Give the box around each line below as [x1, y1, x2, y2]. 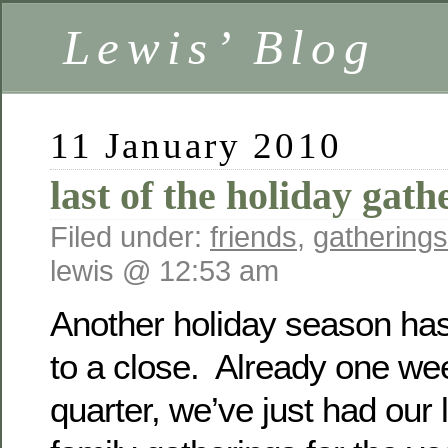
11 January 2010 [50, 125, 342, 166]
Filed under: [50, 220, 210, 253]
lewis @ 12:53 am [50, 254, 279, 287]
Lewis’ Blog [63, 20, 376, 75]
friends [210, 220, 297, 253]
